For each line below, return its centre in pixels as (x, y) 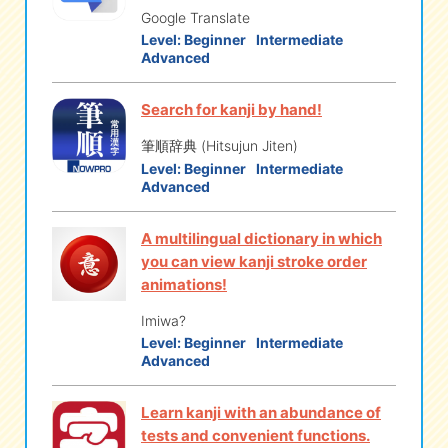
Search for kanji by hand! (231, 109)
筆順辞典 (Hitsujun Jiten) (219, 145)
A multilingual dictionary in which (261, 238)
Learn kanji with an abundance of (261, 412)
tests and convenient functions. (255, 435)
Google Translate (195, 17)
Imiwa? (163, 320)
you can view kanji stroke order (254, 261)
